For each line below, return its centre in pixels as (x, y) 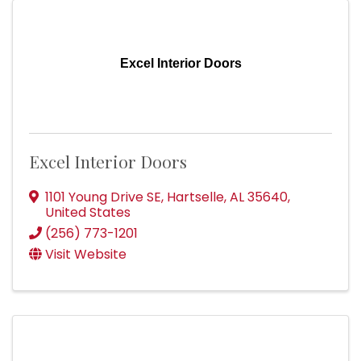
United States (88, 213)
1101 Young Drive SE (103, 197)
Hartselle (195, 197)
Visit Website (86, 255)
